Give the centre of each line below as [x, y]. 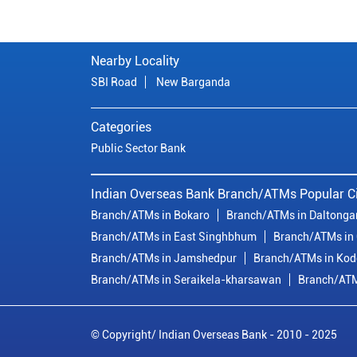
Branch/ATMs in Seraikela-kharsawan [186, 280]
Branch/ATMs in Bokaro [150, 216]
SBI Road [114, 82]
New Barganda [193, 82]
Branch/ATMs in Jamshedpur [164, 259]
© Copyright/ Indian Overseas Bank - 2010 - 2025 [214, 335]
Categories [121, 127]
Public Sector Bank [138, 149]
